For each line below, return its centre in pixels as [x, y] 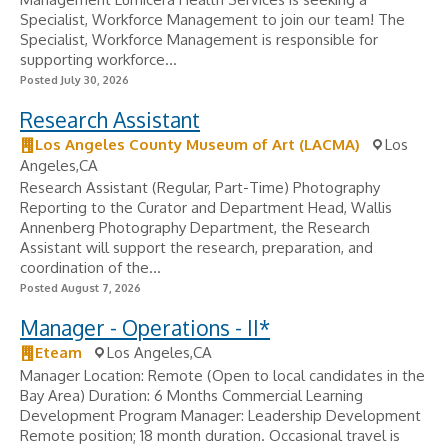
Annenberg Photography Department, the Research [195, 227]
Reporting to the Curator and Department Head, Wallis [206, 207]
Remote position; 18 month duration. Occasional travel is [210, 435]
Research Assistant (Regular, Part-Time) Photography [200, 187]
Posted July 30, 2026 [74, 80]
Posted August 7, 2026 [80, 288]
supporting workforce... [98, 59]
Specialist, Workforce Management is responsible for [199, 39]
